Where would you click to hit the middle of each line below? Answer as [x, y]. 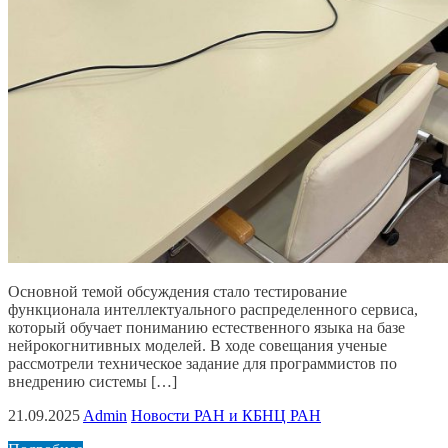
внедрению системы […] [92, 382]
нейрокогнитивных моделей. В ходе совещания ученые [197, 346]
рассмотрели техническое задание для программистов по [202, 364]
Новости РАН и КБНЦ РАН [226, 416]
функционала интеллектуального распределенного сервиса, [213, 310]
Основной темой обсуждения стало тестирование [177, 292]
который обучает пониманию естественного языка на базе [206, 328]
